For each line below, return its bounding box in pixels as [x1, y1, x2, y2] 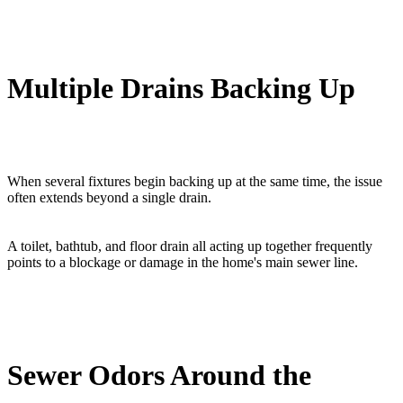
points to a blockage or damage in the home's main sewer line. [7, 255, 358, 271]
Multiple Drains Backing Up [7, 71, 355, 104]
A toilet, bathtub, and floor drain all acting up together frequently [7, 238, 372, 255]
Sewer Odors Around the [7, 358, 311, 391]
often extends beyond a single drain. [7, 190, 211, 206]
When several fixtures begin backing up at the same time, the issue [7, 174, 382, 190]
